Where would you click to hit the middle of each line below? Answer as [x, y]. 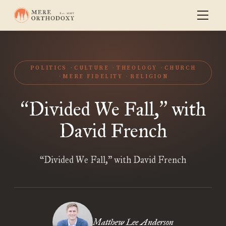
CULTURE [92, 68]
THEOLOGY [137, 68]
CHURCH [180, 68]
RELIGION [149, 77]
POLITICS [48, 68]
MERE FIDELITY [93, 77]
